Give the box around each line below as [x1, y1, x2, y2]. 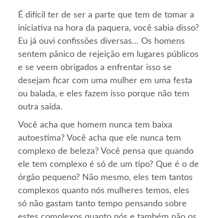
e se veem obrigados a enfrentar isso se [18, 63, 172, 73]
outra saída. [18, 103, 63, 112]
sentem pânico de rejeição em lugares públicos [18, 50, 199, 59]
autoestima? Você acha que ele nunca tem [18, 134, 182, 143]
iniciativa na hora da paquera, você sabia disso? [18, 24, 200, 33]
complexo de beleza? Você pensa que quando [18, 147, 194, 156]
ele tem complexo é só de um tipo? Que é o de [18, 160, 200, 169]
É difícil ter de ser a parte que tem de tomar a [18, 11, 195, 20]
